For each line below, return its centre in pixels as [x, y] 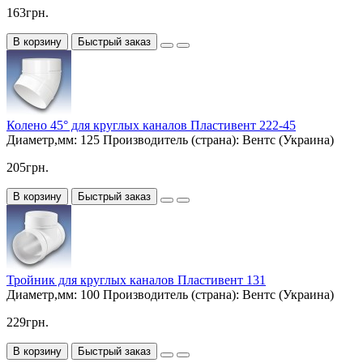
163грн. [28, 12]
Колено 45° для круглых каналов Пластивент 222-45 [151, 125]
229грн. [28, 322]
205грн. [28, 167]
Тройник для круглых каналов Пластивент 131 [136, 280]
